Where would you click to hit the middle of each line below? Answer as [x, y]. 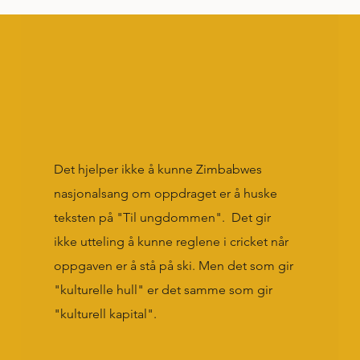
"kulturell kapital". [105, 314]
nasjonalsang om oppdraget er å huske [165, 193]
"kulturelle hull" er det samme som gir [163, 290]
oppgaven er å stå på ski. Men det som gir [173, 266]
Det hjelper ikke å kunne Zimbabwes [157, 169]
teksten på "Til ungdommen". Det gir [162, 217]
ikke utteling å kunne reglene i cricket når [171, 241]
